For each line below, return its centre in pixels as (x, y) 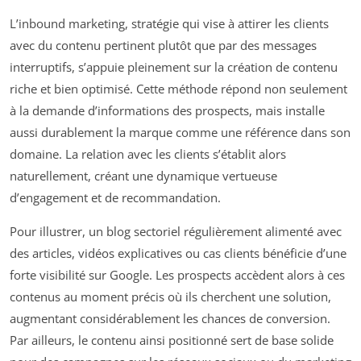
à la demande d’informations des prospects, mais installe (167, 111)
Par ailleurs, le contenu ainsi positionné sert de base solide (172, 340)
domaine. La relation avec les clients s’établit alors (148, 154)
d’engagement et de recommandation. (115, 198)
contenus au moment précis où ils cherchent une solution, (170, 297)
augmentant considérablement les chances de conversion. (170, 319)
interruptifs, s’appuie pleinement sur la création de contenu (174, 67)
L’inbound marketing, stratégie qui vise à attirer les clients (169, 24)
